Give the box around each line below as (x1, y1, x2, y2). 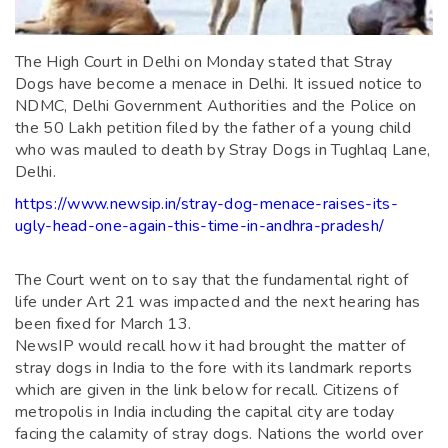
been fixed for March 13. (15, 312, 192, 335)
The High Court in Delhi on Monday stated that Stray (15, 50, 393, 73)
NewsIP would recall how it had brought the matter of (15, 334, 406, 357)
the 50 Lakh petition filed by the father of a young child (15, 116, 412, 139)
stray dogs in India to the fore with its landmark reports (15, 356, 413, 379)
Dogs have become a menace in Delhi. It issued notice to (15, 72, 423, 95)
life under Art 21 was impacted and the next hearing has (15, 290, 421, 313)
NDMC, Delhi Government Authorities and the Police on (15, 94, 417, 117)
